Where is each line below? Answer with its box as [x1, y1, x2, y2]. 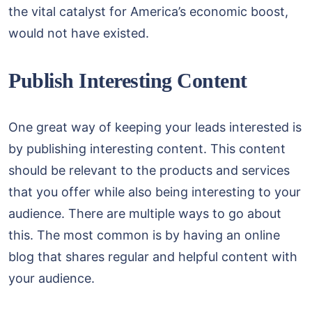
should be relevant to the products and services [8, 162, 290, 178]
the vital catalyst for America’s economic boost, [8, 4, 288, 19]
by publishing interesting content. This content [8, 141, 286, 156]
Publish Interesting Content [8, 69, 247, 93]
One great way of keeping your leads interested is [8, 119, 302, 134]
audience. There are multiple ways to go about [8, 205, 281, 221]
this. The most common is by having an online [8, 227, 280, 242]
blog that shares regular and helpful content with [8, 249, 297, 264]
